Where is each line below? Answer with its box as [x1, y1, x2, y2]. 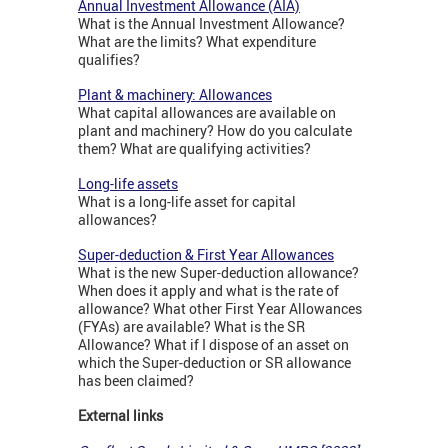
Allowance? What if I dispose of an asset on [78, 335, 349, 355]
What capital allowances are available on [78, 103, 336, 123]
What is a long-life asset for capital [78, 192, 296, 212]
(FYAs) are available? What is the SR [78, 317, 305, 337]
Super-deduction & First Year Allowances [78, 245, 334, 265]
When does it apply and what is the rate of [78, 281, 339, 301]
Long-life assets [78, 174, 178, 194]
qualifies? [78, 50, 143, 70]
